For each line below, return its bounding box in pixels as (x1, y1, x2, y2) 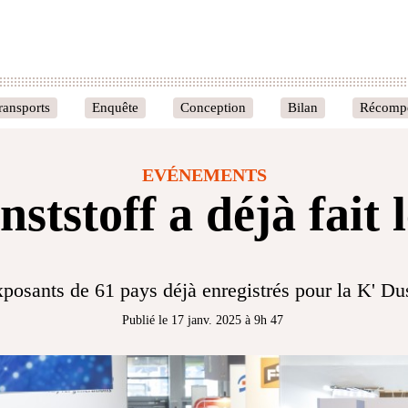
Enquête (92, 99, 138, 115)
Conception (180, 99, 246, 115)
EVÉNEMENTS (141, 165, 267, 185)
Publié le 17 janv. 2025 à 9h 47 (122, 313, 283, 327)
